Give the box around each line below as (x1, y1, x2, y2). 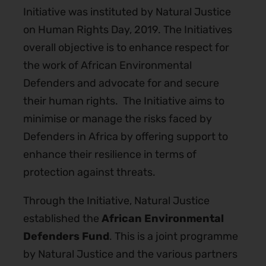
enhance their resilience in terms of (23, 148, 197, 161)
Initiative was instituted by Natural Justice (23, 5, 231, 19)
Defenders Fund (23, 230, 109, 243)
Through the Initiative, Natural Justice (23, 194, 210, 208)
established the (23, 212, 102, 226)
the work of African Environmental (23, 59, 192, 72)
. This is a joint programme (109, 230, 238, 243)
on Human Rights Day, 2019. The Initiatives (23, 23, 232, 37)
